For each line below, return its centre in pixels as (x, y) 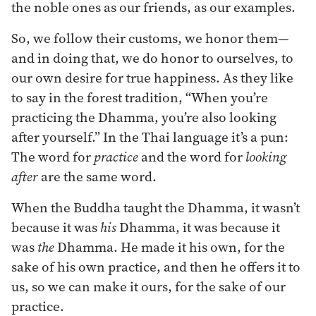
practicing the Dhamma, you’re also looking (144, 117)
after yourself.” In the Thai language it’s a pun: (150, 136)
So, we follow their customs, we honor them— (150, 38)
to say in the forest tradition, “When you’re (140, 97)
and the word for (192, 156)
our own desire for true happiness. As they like (152, 77)
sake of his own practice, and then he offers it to (156, 266)
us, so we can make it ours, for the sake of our (148, 286)
